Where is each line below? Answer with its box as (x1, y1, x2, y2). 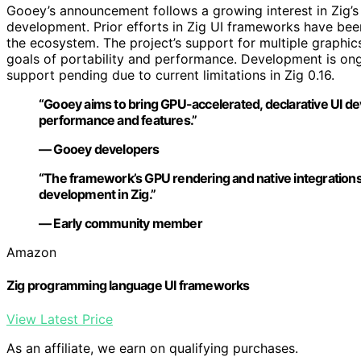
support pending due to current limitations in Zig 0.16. (6, 67, 334, 84)
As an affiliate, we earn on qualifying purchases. (6, 339, 298, 356)
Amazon (6, 244, 56, 261)
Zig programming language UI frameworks (6, 277, 250, 294)
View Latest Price (6, 310, 113, 327)
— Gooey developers (39, 141, 160, 158)
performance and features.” (39, 112, 197, 129)
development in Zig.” (39, 186, 156, 203)
